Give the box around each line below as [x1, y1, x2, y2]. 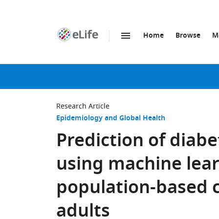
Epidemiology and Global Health [56, 113, 165, 124]
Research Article [56, 101, 109, 111]
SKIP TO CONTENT [83, 41, 143, 51]
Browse [175, 30, 200, 42]
